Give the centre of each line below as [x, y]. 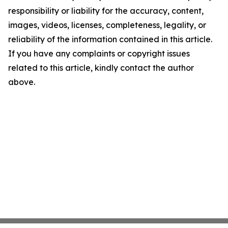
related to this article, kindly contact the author [101, 68]
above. [22, 82]
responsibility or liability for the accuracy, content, [106, 11]
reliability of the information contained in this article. [110, 39]
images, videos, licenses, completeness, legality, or [107, 25]
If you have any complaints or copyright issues [99, 54]
